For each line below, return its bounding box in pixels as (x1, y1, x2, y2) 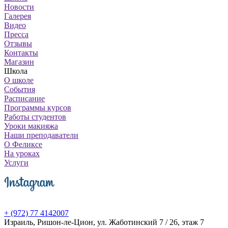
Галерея (4, 11, 31, 20)
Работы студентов (4, 112, 66, 121)
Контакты (4, 48, 38, 57)
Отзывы (4, 39, 32, 48)
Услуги (4, 158, 28, 167)
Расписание (4, 94, 45, 103)
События (4, 84, 35, 94)
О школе (4, 75, 34, 84)
